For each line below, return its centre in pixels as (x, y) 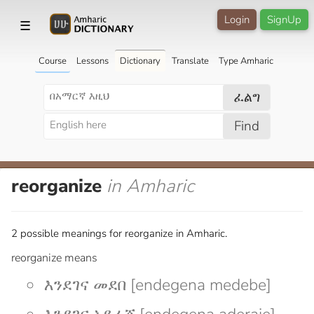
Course (52, 61)
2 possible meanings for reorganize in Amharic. (119, 233)
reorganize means (54, 258)
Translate (190, 61)
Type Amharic (246, 61)
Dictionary (140, 61)
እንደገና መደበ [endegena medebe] (158, 285)
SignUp (284, 20)
